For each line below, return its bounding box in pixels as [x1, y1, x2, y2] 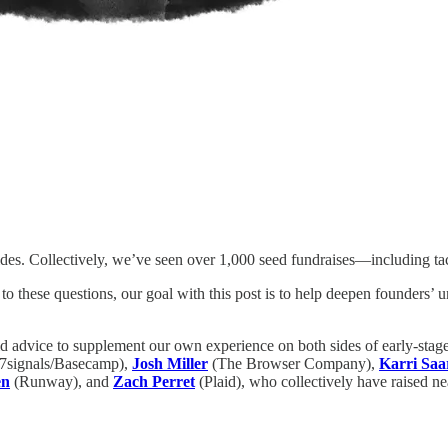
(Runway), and [10, 373, 113, 391]
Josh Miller [132, 355, 208, 373]
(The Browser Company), [208, 355, 379, 373]
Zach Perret [113, 373, 195, 391]
